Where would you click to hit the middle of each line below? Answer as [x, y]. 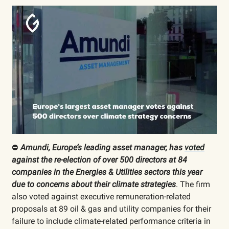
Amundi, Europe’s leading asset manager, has [101, 147]
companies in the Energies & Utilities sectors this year [107, 172]
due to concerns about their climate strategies [94, 184]
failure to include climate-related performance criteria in [111, 221]
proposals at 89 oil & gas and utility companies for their [111, 209]
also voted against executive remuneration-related [101, 196]
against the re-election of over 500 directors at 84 [99, 159]
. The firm [193, 184]
